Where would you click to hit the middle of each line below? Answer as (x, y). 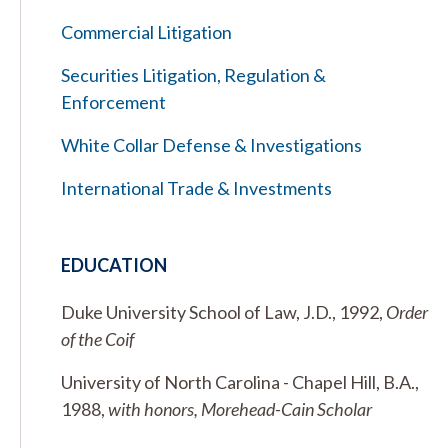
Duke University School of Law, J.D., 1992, (223, 312)
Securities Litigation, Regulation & (193, 75)
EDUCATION (114, 265)
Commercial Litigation (146, 32)
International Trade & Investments (196, 188)
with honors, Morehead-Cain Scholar (240, 409)
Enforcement (113, 102)
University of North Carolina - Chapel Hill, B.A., (240, 382)
